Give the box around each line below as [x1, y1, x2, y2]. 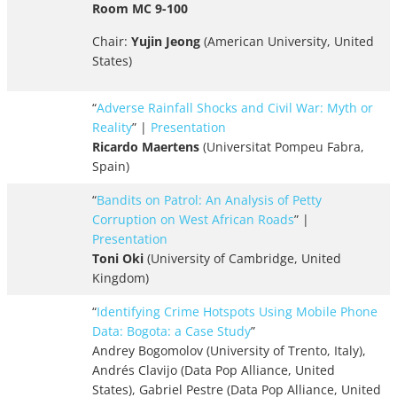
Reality [92, 119, 132, 136]
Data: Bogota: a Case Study [92, 323, 251, 340]
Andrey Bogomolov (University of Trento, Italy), [92, 342, 366, 360]
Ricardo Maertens [92, 138, 199, 156]
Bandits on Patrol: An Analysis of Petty [97, 191, 322, 209]
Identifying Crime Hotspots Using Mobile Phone [97, 303, 378, 321]
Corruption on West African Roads [92, 211, 294, 229]
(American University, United [200, 33, 374, 51]
